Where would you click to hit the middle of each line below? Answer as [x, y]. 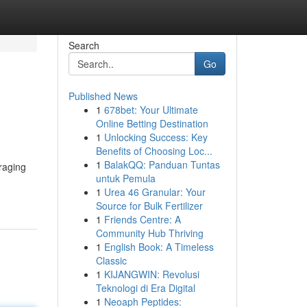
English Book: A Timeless [159, 247]
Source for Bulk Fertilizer [149, 206]
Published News [103, 96]
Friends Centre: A [142, 219]
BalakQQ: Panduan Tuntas [162, 164]
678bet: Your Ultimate [151, 110]
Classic [111, 260]
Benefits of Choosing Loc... [154, 151]
